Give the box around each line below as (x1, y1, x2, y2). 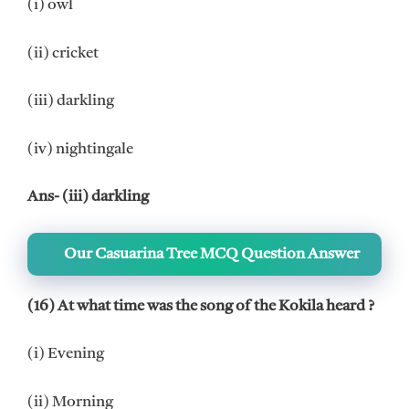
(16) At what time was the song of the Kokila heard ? (27, 298, 374, 314)
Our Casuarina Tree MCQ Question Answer (63, 246, 360, 262)
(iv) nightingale (27, 141, 133, 157)
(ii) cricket (27, 45, 99, 61)
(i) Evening (27, 346, 104, 362)
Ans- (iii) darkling (27, 189, 149, 205)
